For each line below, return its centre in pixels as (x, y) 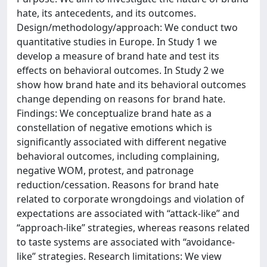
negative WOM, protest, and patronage (105, 170)
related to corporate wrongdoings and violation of (131, 199)
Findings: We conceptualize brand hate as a (114, 113)
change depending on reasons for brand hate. (121, 99)
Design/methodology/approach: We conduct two (127, 27)
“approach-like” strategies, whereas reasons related (133, 228)
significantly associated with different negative (122, 142)
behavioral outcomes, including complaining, (118, 156)
